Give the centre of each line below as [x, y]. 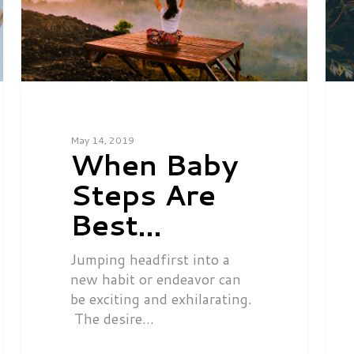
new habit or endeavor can [155, 279]
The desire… [112, 318]
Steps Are [143, 194]
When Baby [154, 164]
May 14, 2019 [102, 140]
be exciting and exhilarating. [161, 298]
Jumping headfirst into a [150, 259]
